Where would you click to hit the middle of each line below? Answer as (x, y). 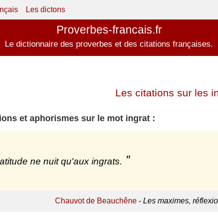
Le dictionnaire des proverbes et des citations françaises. (109, 44)
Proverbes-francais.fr (109, 30)
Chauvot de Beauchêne (96, 201)
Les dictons (45, 9)
